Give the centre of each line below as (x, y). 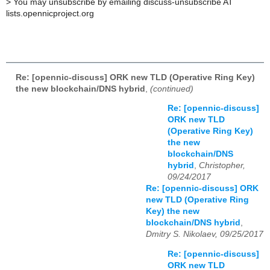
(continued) (172, 89)
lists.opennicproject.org (50, 14)
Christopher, (222, 166)
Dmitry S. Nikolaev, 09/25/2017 (205, 234)
